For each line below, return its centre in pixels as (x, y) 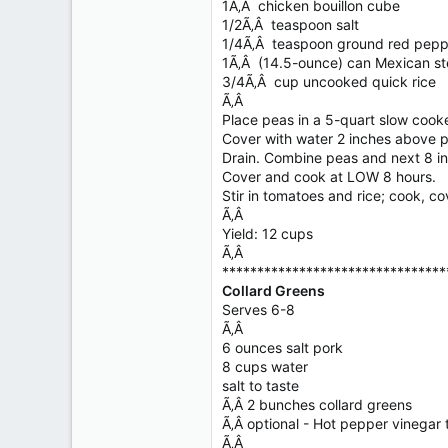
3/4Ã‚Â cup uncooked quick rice (329, 81)
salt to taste (260, 385)
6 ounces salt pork (282, 347)
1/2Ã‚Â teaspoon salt (290, 24)
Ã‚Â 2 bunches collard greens (317, 404)
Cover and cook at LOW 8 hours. (329, 176)
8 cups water (265, 366)
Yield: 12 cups (267, 233)
